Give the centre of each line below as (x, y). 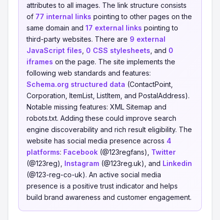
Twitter (164, 152)
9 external (148, 39)
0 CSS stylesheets (118, 50)
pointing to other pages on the (142, 16)
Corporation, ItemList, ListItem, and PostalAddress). (108, 96)
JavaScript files (54, 50)
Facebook (81, 152)
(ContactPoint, (149, 84)
